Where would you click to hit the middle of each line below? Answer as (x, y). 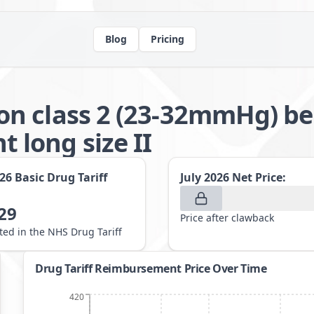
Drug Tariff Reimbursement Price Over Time (151, 268)
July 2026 (205, 177)
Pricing (167, 39)
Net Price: (259, 177)
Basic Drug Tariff (61, 177)
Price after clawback (227, 218)
